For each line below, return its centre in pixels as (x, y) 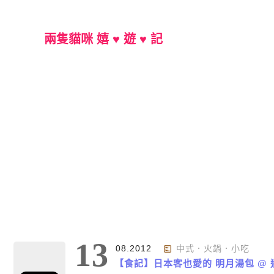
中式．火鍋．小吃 (213, 248)
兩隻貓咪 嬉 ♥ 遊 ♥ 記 (103, 39)
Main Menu (142, 222)
